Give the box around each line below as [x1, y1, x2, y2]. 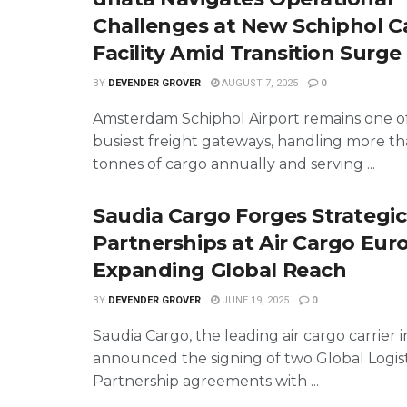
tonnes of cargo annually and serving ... [93, 154, 375, 173]
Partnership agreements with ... [93, 372, 319, 390]
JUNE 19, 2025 [219, 293, 289, 306]
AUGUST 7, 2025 [219, 76, 298, 89]
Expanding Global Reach [93, 257, 347, 283]
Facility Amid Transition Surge [93, 40, 402, 65]
